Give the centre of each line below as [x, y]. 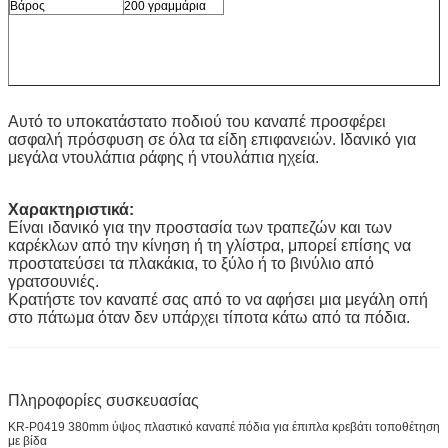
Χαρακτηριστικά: [71, 209]
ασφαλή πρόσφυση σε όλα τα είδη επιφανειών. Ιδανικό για [212, 139]
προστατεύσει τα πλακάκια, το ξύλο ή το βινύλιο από [191, 263]
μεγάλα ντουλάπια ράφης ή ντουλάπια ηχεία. [163, 157]
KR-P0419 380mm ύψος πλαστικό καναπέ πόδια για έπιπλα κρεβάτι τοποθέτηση [224, 426]
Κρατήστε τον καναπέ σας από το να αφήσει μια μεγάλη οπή [218, 299]
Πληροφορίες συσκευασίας [103, 400]
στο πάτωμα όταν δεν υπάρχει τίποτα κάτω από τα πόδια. [209, 317]
